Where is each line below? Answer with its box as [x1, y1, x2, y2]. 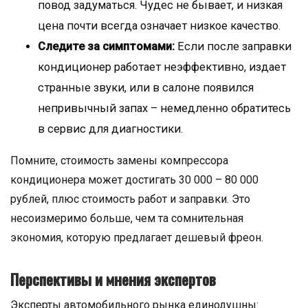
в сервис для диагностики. [38, 122, 183, 135]
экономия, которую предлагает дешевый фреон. [10, 231, 263, 244]
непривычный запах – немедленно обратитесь [38, 102, 291, 115]
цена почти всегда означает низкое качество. [38, 19, 280, 32]
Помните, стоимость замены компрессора [10, 154, 228, 167]
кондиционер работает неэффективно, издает [38, 60, 286, 74]
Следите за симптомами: [38, 40, 175, 53]
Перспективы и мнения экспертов [10, 268, 216, 290]
